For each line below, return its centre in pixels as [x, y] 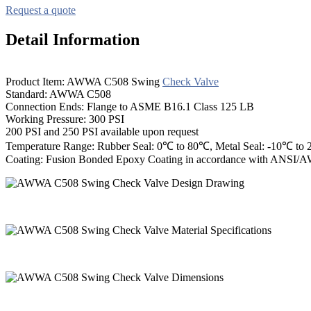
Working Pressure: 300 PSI [65, 119]
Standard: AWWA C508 [58, 94]
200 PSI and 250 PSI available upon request [102, 131]
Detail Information [73, 39]
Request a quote [41, 10]
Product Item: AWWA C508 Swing [84, 81]
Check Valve [191, 81]
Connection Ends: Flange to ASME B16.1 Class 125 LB [130, 106]
